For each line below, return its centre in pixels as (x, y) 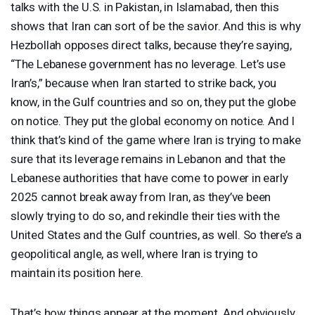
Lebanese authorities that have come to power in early (149, 178)
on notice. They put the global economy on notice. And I (153, 121)
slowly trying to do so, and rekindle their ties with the (145, 216)
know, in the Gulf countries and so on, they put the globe (153, 102)
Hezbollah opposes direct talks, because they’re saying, (151, 45)
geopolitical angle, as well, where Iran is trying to (134, 253)
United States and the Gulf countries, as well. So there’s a (156, 234)
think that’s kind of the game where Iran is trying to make (156, 140)
